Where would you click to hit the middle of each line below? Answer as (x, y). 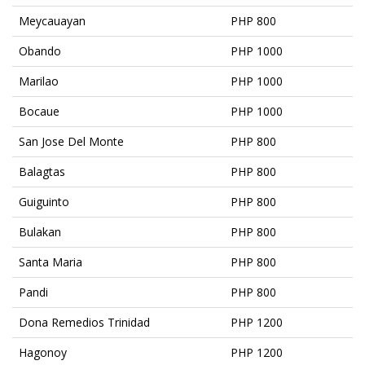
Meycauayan (52, 20)
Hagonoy (43, 352)
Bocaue (39, 111)
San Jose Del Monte (71, 141)
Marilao (39, 81)
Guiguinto (44, 201)
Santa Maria (51, 262)
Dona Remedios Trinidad (84, 322)
